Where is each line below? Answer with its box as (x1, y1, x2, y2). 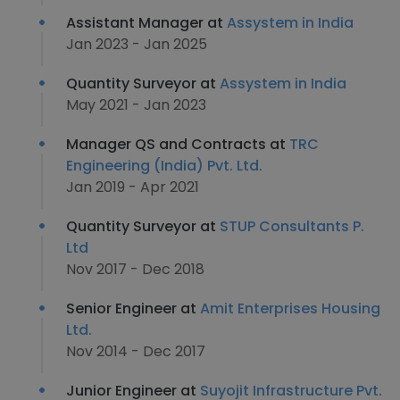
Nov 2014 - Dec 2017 (66, 341, 205, 362)
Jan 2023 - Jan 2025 (66, 34, 207, 54)
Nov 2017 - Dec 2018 (66, 259, 204, 279)
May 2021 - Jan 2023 (66, 95, 206, 115)
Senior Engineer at (66, 298, 200, 319)
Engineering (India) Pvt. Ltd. (66, 155, 262, 176)
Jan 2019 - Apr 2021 (66, 177, 199, 197)
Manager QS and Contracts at (66, 134, 289, 154)
